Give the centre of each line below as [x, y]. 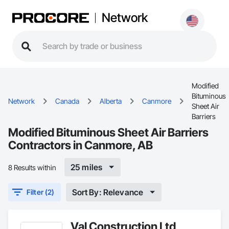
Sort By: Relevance [108, 192]
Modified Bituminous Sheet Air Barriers [108, 132]
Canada [67, 101]
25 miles [87, 167]
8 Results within [32, 167]
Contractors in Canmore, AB [81, 145]
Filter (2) [41, 192]
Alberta [111, 101]
